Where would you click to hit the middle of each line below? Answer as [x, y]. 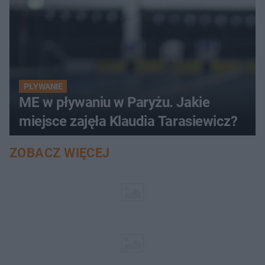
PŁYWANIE [43, 87]
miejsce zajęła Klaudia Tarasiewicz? [128, 122]
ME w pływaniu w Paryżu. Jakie [114, 103]
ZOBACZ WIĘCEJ [60, 153]
